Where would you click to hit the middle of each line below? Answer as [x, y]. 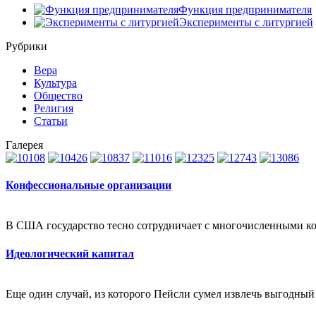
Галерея [24, 145]
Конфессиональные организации [89, 186]
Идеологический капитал [70, 253]
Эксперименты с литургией [246, 22]
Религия [54, 108]
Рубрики [26, 46]
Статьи [51, 121]
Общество [58, 95]
